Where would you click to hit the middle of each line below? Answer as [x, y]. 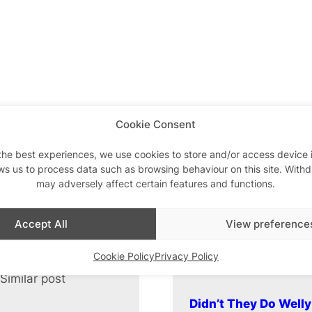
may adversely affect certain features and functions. [155, 184]
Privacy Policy [186, 256]
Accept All [41, 224]
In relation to [157, 278]
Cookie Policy [124, 256]
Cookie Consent [156, 124]
